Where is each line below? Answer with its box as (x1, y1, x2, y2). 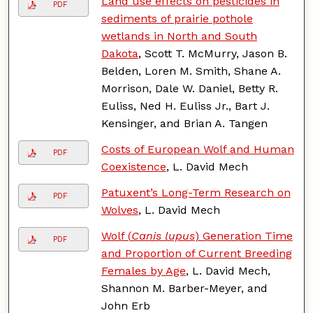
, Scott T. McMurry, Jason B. (138, 46, 287, 60)
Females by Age (101, 263, 186, 277)
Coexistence (101, 159, 166, 173)
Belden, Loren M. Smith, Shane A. (101, 64, 281, 78)
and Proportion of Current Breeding (101, 246, 292, 260)
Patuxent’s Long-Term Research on (101, 185, 291, 199)
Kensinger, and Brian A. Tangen (101, 116, 268, 130)
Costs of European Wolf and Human (101, 142, 294, 156)
